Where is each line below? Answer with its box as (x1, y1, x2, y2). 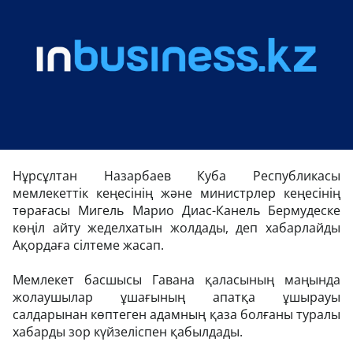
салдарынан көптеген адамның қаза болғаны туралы (13, 306, 340, 323)
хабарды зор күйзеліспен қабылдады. (13, 323, 243, 340)
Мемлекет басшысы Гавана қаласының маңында (13, 271, 340, 288)
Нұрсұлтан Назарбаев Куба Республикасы (13, 167, 340, 184)
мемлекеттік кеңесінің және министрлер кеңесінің (13, 184, 340, 202)
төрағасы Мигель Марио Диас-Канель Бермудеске (13, 202, 340, 219)
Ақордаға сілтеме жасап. (13, 236, 167, 254)
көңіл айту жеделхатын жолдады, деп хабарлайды (13, 219, 340, 236)
